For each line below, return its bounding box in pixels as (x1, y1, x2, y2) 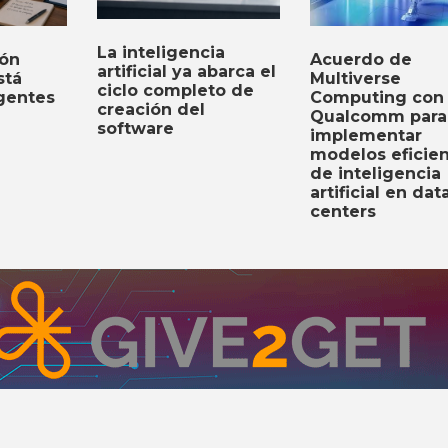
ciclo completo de (96, 80, 254, 100)
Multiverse (310, 68, 402, 88)
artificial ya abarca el (96, 61, 276, 81)
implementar (310, 125, 423, 145)
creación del (96, 99, 205, 119)
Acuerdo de (310, 49, 413, 69)
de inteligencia (310, 163, 442, 183)
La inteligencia (96, 42, 225, 62)
